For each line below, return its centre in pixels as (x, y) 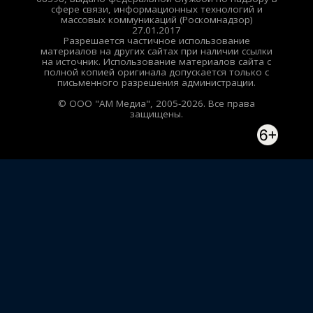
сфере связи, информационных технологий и (156, 9)
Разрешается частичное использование (156, 40)
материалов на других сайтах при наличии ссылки (156, 51)
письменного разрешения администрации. (156, 82)
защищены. (156, 114)
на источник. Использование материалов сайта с (156, 61)
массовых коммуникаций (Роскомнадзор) (156, 19)
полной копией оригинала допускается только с (156, 72)
